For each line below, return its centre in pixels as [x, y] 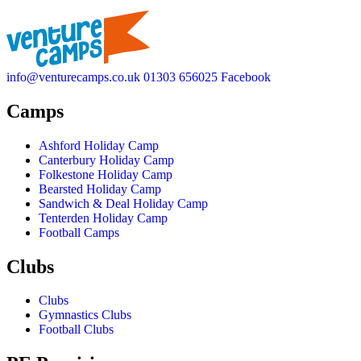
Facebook [246, 77]
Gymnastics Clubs [85, 315]
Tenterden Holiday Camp [103, 218]
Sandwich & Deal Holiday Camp [123, 203]
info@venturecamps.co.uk [73, 77]
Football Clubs [76, 330]
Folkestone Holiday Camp [106, 174]
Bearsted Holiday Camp [100, 189]
